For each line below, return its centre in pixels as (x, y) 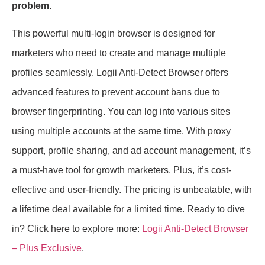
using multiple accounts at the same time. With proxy (121, 131)
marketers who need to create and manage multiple (119, 53)
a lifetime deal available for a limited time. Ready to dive (128, 209)
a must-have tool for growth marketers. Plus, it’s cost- (122, 170)
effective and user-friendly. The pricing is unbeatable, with (132, 190)
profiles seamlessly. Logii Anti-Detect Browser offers (120, 73)
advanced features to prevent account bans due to (116, 92)
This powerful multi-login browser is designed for (113, 34)
